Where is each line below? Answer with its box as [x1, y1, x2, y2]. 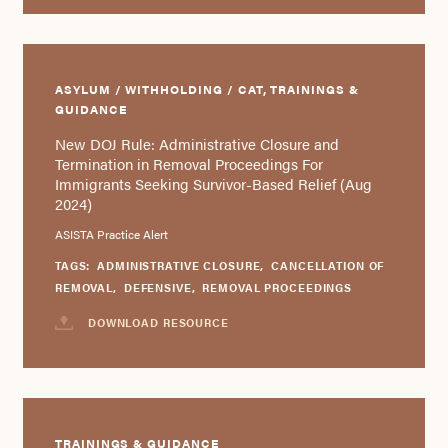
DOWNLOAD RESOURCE [87, 314, 229, 330]
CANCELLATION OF [271, 257, 385, 273]
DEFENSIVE [123, 279, 192, 295]
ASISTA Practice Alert [54, 224, 168, 243]
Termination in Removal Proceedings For [54, 153, 323, 174]
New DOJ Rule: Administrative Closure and [54, 133, 339, 154]
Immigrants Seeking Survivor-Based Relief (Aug [54, 173, 372, 194]
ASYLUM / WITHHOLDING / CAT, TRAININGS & [54, 80, 359, 97]
